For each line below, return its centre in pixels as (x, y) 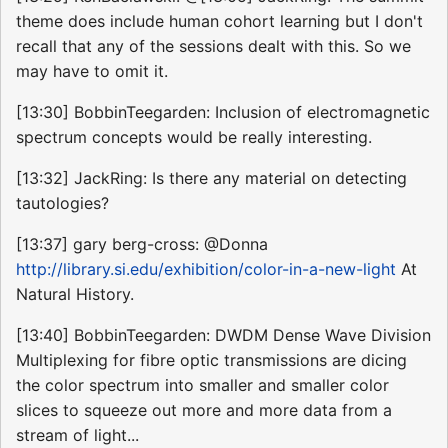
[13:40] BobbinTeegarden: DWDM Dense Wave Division (223, 335)
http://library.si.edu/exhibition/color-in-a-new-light (206, 269)
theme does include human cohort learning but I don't (219, 21)
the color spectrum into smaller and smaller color (202, 385)
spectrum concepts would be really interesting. (194, 137)
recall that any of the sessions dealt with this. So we (213, 46)
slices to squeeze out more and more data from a (204, 410)
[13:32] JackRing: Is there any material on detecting (211, 178)
